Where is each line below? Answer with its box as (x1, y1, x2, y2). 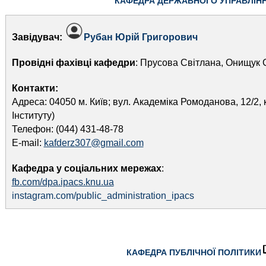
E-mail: (11, 138, 44, 148)
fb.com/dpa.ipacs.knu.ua (11, 177, 114, 187)
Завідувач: (11, 32, 65, 42)
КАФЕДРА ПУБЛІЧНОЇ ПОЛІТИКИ (126, 248, 261, 257)
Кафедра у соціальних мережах (11, 163, 161, 173)
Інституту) (11, 110, 55, 121)
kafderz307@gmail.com (43, 138, 144, 148)
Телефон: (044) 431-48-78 (11, 124, 123, 134)
